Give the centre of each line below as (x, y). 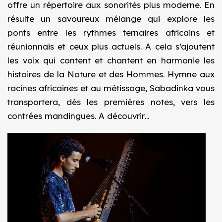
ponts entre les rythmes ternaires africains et (111, 32)
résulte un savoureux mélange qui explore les (111, 19)
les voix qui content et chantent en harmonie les (111, 60)
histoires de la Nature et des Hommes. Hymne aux (111, 74)
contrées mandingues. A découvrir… (78, 116)
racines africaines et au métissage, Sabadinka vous (111, 88)
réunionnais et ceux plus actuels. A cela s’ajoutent (111, 46)
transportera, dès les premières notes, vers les (111, 102)
